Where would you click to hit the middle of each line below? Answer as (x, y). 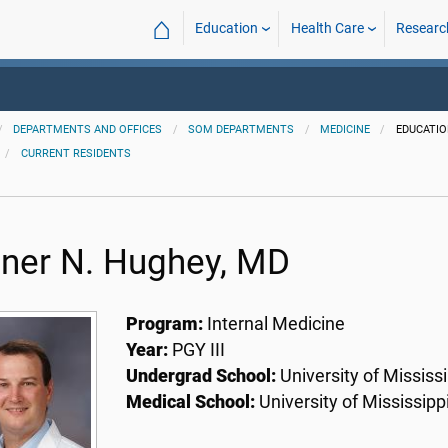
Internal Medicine (275, 324)
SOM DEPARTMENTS (241, 129)
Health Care (327, 28)
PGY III (198, 350)
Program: (166, 324)
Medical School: (190, 402)
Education (227, 28)
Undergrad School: (200, 376)
